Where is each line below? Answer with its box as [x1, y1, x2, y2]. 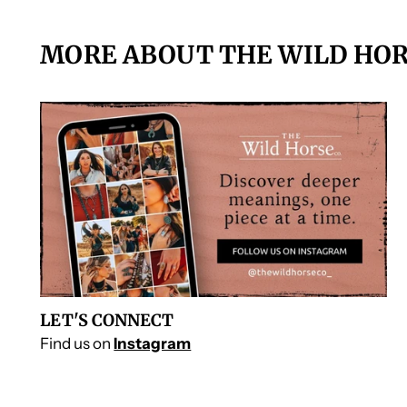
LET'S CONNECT [40, 309, 174, 331]
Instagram [114, 333, 192, 352]
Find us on [40, 333, 114, 352]
